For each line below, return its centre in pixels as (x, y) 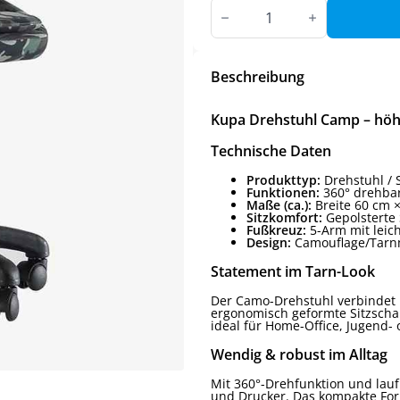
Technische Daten (271, 151)
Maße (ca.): (279, 205)
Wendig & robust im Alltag (299, 354)
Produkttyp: (283, 180)
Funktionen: (283, 192)
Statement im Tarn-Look (293, 271)
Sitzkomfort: (284, 217)
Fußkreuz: (276, 230)
